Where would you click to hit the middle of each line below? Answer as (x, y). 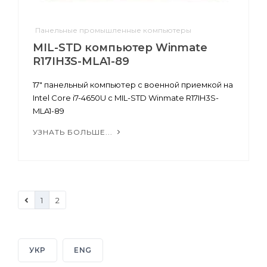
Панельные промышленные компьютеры (113, 30)
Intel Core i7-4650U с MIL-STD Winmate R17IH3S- (126, 98)
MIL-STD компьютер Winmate (120, 48)
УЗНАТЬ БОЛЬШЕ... (74, 132)
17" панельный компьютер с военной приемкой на (133, 85)
